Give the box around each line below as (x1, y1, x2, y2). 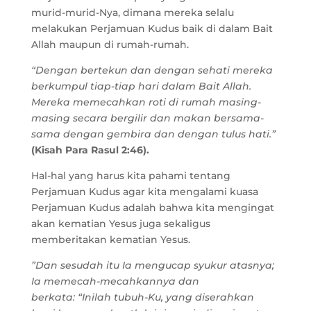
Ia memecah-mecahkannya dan (31, 275, 199, 287)
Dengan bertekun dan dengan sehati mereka (35, 64, 273, 76)
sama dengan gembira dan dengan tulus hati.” (31, 128, 276, 140)
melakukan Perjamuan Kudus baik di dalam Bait (31, 22, 273, 35)
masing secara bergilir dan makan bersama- (31, 112, 264, 124)
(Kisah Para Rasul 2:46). (31, 144, 149, 156)
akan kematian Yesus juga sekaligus (31, 217, 210, 230)
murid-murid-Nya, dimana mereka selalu (31, 6, 234, 19)
